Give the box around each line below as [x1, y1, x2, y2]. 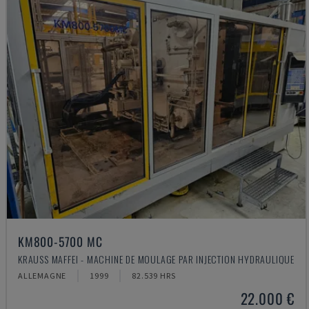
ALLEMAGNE [18, 270, 67, 281]
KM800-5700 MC [18, 232, 103, 250]
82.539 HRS [132, 270, 176, 281]
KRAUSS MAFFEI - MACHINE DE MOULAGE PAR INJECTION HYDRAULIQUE [18, 252, 295, 266]
